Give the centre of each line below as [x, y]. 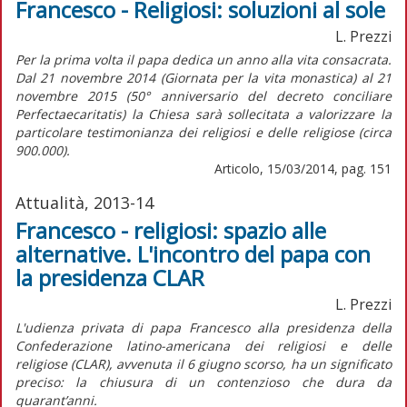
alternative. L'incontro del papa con [193, 253]
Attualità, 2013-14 [84, 202]
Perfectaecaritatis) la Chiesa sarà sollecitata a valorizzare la [203, 114]
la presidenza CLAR [110, 277]
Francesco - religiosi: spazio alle [171, 230]
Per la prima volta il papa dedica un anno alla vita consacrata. [203, 59]
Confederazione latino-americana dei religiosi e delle [203, 345]
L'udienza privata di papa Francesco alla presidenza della [203, 327]
